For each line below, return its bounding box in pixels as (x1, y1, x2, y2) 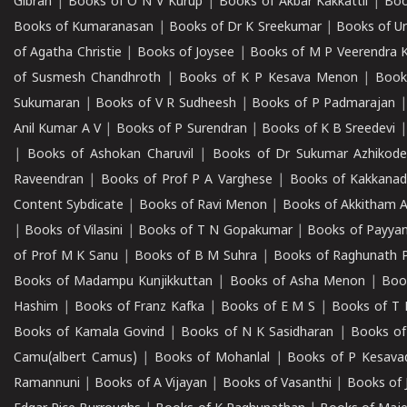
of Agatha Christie (14, 45, 122, 61)
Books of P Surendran (115, 122, 247, 137)
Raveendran (14, 173, 84, 188)
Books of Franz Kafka (74, 300, 205, 315)
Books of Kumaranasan (14, 20, 154, 35)
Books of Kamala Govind (14, 325, 164, 341)
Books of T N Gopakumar (137, 223, 293, 239)
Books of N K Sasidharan (181, 325, 334, 341)
